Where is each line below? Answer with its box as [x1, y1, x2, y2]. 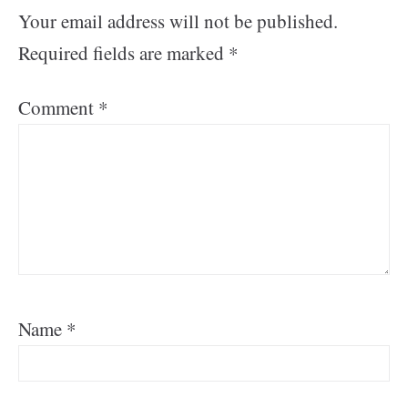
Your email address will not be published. [18, 7, 338, 34]
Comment [18, 94, 98, 120]
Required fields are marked [18, 39, 229, 66]
